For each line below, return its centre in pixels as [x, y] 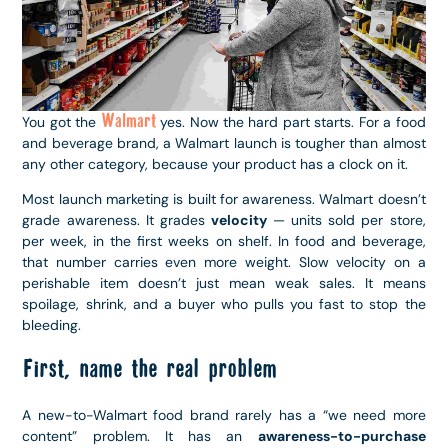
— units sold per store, [346, 220]
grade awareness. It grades [116, 220]
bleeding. [52, 325]
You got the [61, 122]
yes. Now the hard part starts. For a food [290, 122]
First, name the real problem [149, 369]
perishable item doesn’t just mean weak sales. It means [224, 283]
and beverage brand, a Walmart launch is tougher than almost [224, 143]
